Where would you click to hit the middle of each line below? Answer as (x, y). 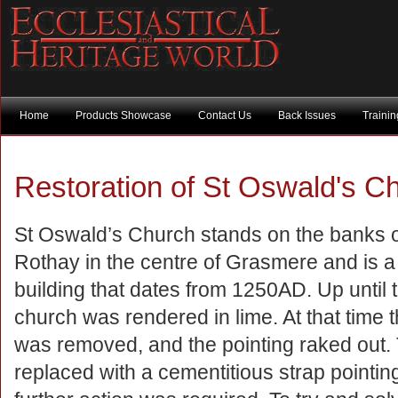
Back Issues (307, 115)
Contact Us (225, 115)
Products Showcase (123, 115)
